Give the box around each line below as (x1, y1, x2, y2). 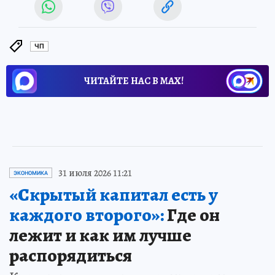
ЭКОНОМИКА (14, 169, 48, 176)
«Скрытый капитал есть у (9, 182, 218, 207)
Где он (164, 202, 220, 227)
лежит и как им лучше (9, 222, 192, 247)
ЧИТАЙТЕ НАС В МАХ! (84, 74, 184, 88)
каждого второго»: (9, 202, 164, 227)
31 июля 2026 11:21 (58, 166, 132, 180)
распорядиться (9, 242, 132, 268)
